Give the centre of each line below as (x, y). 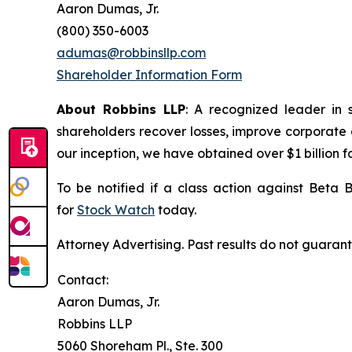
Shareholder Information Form (149, 74)
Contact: (83, 279)
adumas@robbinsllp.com (131, 52)
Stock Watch (116, 209)
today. (176, 209)
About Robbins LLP (121, 109)
